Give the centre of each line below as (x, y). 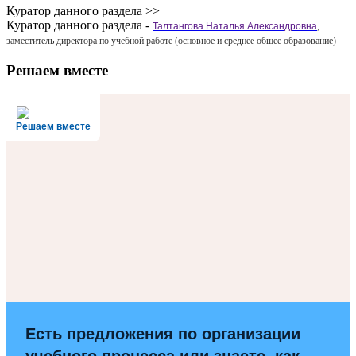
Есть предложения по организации (163, 334)
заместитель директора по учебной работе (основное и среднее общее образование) (171, 40)
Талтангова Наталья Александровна (235, 26)
